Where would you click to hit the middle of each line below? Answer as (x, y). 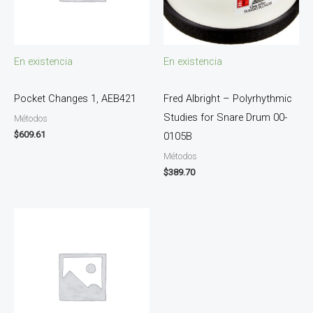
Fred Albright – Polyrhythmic (228, 98)
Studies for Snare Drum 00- (225, 117)
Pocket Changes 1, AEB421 (75, 98)
